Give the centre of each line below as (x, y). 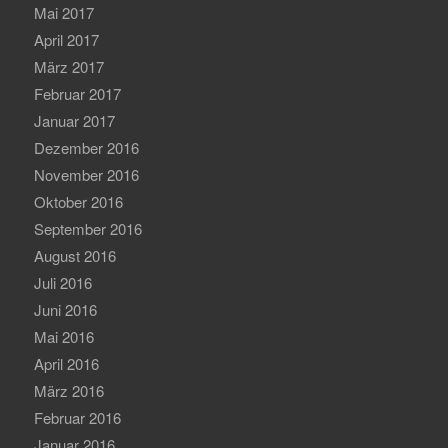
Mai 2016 (63, 336)
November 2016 (86, 174)
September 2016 (87, 228)
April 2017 (66, 39)
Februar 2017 (77, 93)
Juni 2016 (65, 309)
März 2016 (68, 390)
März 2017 (68, 66)
